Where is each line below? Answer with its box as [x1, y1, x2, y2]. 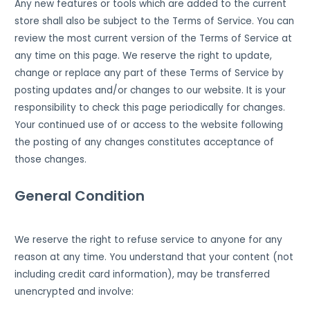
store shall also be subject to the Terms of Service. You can [15, 14, 295, 28]
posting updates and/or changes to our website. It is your [15, 83, 286, 97]
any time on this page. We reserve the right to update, [15, 48, 273, 62]
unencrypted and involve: [15, 284, 134, 298]
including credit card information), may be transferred [15, 267, 271, 281]
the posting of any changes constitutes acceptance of [15, 135, 275, 149]
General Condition [15, 185, 145, 206]
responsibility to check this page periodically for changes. [15, 100, 286, 114]
